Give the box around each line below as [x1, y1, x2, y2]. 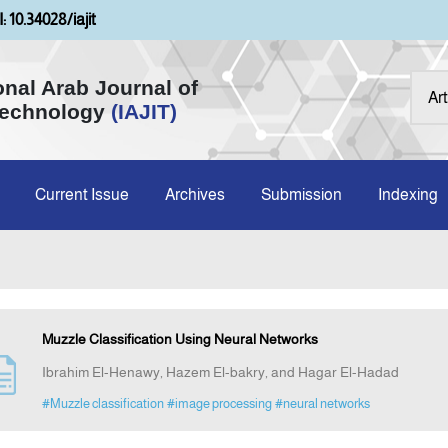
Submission [261, 186, 342, 203]
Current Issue [35, 186, 129, 203]
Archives [165, 186, 225, 203]
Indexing [378, 186, 438, 203]
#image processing [166, 396, 272, 412]
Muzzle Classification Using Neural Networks [41, 331, 318, 348]
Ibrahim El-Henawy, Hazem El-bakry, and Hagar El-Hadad [41, 364, 399, 381]
